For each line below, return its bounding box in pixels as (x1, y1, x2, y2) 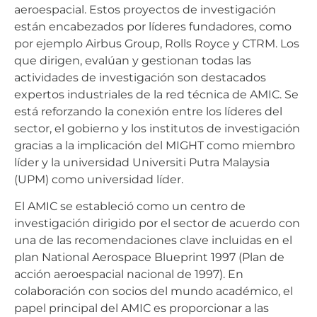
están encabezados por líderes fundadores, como (14, 19, 292, 33)
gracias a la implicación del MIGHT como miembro (14, 138, 295, 152)
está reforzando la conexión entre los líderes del (14, 104, 282, 118)
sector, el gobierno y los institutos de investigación (14, 121, 300, 135)
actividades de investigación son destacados (14, 70, 266, 84)
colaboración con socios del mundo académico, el (14, 284, 293, 299)
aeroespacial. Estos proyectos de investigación (14, 2, 276, 16)
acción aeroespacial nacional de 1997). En (14, 267, 243, 282)
